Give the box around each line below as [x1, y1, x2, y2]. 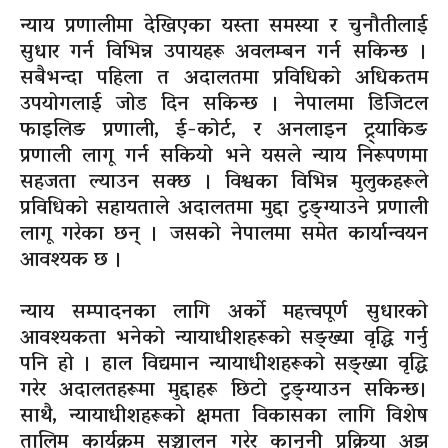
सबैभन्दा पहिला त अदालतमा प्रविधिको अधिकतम [20, 60, 428, 99]
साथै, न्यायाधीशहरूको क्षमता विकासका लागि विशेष [20, 398, 428, 437]
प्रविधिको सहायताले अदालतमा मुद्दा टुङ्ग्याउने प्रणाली [20, 190, 428, 229]
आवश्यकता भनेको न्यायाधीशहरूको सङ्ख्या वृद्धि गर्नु [20, 320, 428, 359]
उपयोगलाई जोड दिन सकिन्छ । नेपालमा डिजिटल [20, 86, 428, 125]
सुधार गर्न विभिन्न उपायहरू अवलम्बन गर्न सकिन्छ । [20, 34, 428, 73]
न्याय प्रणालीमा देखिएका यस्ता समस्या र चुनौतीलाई [20, 8, 428, 47]
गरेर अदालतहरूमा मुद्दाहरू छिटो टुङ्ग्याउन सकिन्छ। [20, 372, 428, 411]
